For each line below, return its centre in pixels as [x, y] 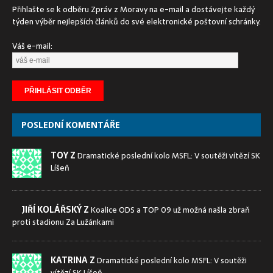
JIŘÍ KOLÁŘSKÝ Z [56, 209]
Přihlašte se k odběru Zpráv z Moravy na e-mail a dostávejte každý [133, 9]
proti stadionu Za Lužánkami [63, 222]
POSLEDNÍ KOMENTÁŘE [71, 124]
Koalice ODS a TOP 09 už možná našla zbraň [170, 210]
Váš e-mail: [32, 46]
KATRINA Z [74, 260]
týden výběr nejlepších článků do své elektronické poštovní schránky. [136, 21]
